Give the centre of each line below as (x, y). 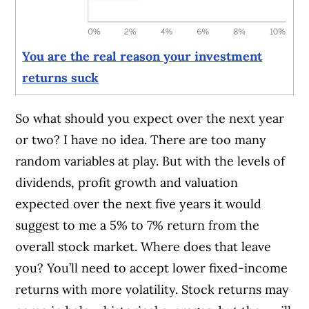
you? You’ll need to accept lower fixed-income (152, 268)
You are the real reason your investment (142, 57)
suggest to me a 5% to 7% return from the (138, 226)
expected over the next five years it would (139, 204)
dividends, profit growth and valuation (127, 183)
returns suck (61, 78)
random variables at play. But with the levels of (150, 161)
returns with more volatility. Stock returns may (152, 290)
